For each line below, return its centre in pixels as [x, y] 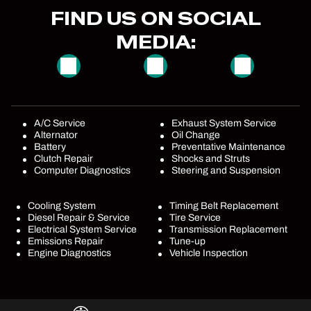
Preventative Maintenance [229, 146]
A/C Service [60, 123]
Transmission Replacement [229, 229]
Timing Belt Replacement [224, 205]
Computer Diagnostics [83, 170]
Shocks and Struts [211, 158]
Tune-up [188, 241]
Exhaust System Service [224, 123]
